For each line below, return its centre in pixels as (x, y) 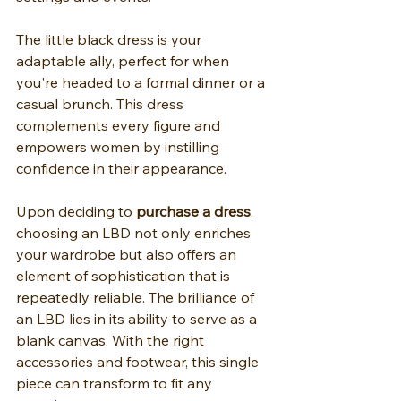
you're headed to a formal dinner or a (142, 83)
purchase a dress (193, 212)
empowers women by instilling (119, 147)
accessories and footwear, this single (139, 362)
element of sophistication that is (125, 276)
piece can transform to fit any (116, 384)
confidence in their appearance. (121, 169)
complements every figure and (120, 126)
